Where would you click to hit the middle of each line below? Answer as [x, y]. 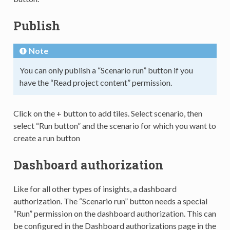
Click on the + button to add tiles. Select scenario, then [108, 113]
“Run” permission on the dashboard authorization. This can [114, 213]
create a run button [46, 138]
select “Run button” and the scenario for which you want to [114, 125]
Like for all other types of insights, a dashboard [95, 188]
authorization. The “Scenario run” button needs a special [110, 201]
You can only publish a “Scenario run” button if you [106, 70]
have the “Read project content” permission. [95, 82]
